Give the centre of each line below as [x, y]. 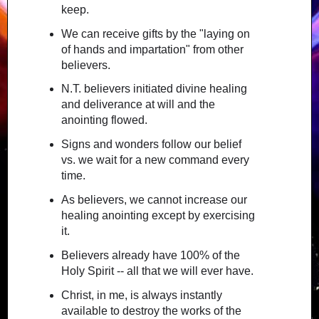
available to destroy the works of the [151, 310]
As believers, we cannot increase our [154, 200]
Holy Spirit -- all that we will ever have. [157, 271]
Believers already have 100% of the [150, 255]
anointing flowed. [104, 120]
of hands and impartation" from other [152, 49]
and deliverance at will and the [138, 105]
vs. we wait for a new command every [155, 160]
